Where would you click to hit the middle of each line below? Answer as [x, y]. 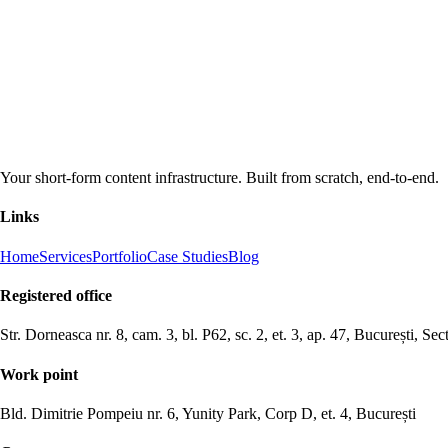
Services [65, 256]
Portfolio [119, 256]
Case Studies [187, 256]
